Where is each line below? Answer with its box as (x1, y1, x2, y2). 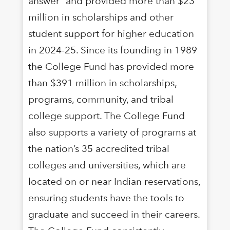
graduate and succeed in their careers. (28, 208, 200, 220)
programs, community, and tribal (28, 93, 174, 105)
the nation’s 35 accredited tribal (28, 142, 169, 155)
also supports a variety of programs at (28, 126, 196, 138)
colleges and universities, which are (28, 159, 186, 171)
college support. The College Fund (28, 109, 185, 122)
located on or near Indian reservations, (28, 175, 200, 187)
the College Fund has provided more (28, 60, 194, 72)
